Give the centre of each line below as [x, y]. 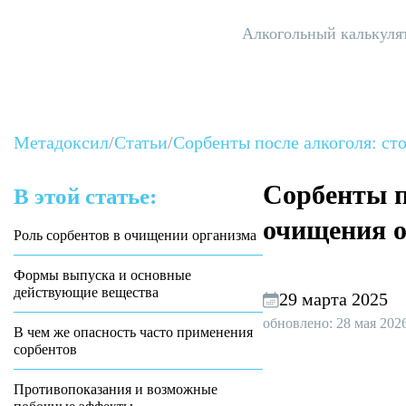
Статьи [141, 142]
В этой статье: [85, 196]
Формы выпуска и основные [102, 275]
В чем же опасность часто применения [133, 332]
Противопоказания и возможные [116, 389]
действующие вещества [86, 292]
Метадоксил [61, 142]
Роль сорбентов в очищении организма [135, 235]
